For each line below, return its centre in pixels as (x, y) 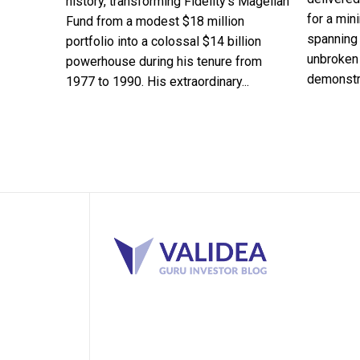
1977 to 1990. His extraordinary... (157, 82)
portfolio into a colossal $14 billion (164, 42)
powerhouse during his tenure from (164, 62)
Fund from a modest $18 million (155, 22)
